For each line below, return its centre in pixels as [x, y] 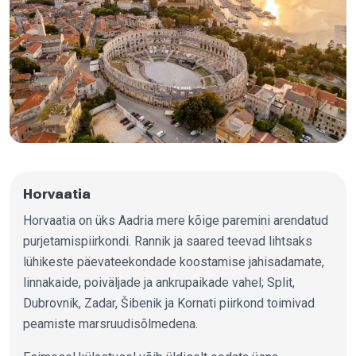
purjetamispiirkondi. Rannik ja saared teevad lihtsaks [167, 241]
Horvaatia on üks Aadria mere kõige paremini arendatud [175, 220]
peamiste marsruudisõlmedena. [110, 323]
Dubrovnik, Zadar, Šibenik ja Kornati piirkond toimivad [168, 303]
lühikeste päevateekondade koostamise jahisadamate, [173, 261]
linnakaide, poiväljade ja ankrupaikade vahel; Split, [159, 282]
